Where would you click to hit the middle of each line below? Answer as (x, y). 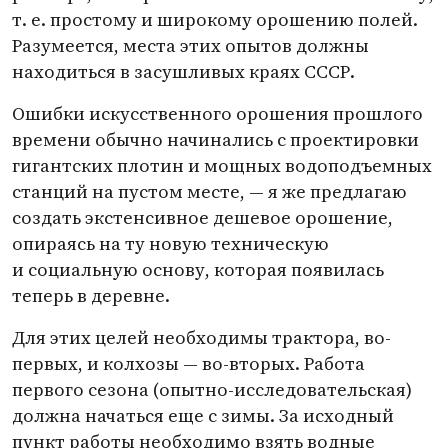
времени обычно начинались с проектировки (215, 139)
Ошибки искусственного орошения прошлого (217, 113)
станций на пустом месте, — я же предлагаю (209, 191)
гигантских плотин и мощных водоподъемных (222, 165)
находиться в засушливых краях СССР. (183, 71)
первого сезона (80, 389)
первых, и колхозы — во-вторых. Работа (188, 363)
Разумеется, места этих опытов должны (190, 45)
